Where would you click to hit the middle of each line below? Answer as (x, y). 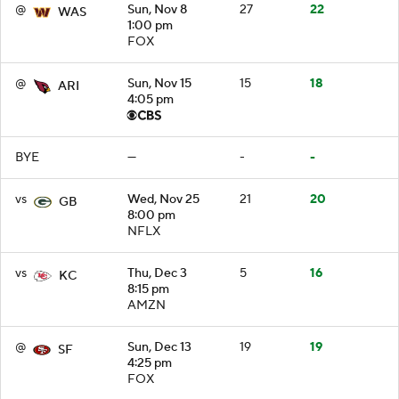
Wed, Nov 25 (163, 199)
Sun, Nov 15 (159, 83)
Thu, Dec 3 (157, 273)
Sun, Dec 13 (159, 347)
